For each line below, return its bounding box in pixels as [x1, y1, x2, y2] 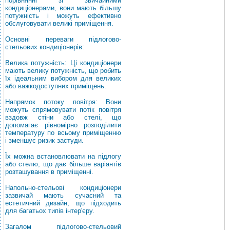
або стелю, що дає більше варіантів [5, 160, 121, 168]
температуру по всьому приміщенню [5, 129, 121, 137]
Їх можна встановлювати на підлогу [5, 152, 121, 160]
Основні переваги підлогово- [5, 35, 121, 43]
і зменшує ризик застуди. [5, 137, 84, 144]
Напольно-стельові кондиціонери [5, 184, 121, 191]
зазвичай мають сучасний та [5, 191, 121, 199]
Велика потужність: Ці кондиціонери [5, 59, 121, 67]
